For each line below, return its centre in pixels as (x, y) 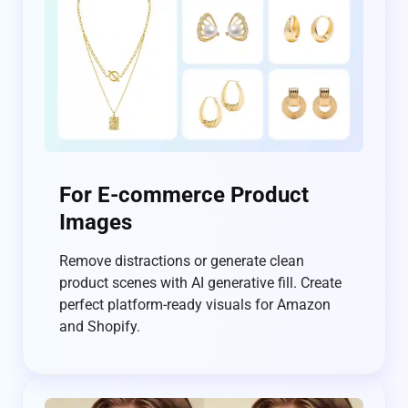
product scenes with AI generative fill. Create (200, 283)
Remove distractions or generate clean (182, 261)
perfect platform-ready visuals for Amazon (195, 305)
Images (96, 223)
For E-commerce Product (184, 195)
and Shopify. (100, 327)
